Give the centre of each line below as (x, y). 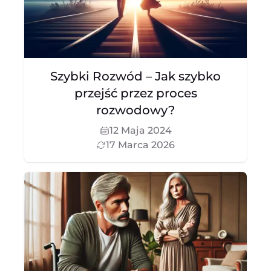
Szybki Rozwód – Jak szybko (135, 76)
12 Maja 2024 (140, 130)
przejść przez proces (135, 93)
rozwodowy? (135, 110)
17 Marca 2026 (140, 145)
